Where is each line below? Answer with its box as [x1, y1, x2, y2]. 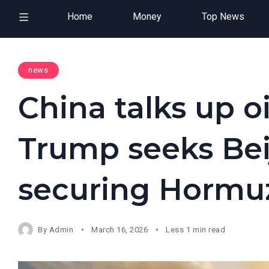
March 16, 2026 [91, 225, 148, 234]
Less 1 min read [166, 225, 226, 234]
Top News [201, 11, 244, 22]
